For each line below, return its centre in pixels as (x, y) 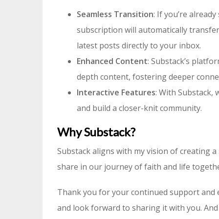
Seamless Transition (115, 14)
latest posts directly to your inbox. (139, 45)
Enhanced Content (112, 61)
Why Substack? (96, 132)
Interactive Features (116, 92)
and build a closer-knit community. (139, 108)
